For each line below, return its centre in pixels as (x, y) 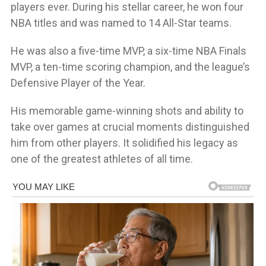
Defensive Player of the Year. (78, 83)
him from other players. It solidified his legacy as (124, 142)
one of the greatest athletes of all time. (102, 159)
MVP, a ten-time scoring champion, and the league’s (130, 66)
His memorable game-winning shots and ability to (127, 110)
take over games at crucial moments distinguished (130, 126)
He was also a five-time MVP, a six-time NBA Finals (128, 50)
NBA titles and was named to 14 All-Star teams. (121, 23)
